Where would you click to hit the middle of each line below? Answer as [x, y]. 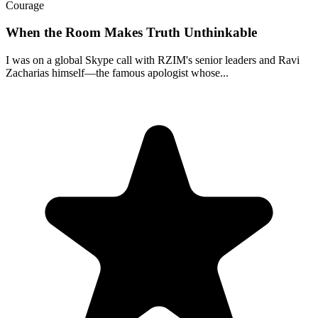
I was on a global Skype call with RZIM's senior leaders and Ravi [153, 60]
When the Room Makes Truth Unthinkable [131, 33]
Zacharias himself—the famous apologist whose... [117, 73]
